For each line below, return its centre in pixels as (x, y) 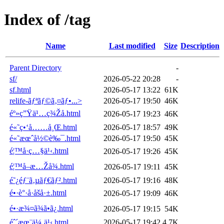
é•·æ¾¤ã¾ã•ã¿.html (41, 208)
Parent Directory (35, 67)
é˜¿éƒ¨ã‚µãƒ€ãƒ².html (43, 180)
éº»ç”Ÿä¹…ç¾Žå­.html (45, 113)
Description (200, 45)
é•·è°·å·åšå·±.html (38, 192)
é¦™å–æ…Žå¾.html (42, 166)
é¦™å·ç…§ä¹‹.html (39, 150)
